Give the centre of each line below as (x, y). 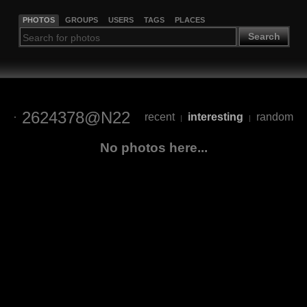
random (274, 117)
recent (159, 117)
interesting (215, 117)
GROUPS (81, 20)
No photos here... (153, 147)
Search (264, 37)
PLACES (189, 20)
